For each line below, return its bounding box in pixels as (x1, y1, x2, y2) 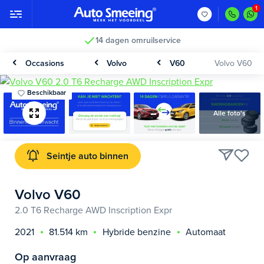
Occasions (25, 58, 64, 68)
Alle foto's (213, 108, 246, 117)
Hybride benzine (103, 226, 171, 238)
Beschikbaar (27, 88, 66, 97)
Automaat (185, 226, 226, 238)
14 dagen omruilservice (95, 35, 181, 45)
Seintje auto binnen (46, 150, 128, 163)
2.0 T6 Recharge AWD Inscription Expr (15, 204, 172, 217)
